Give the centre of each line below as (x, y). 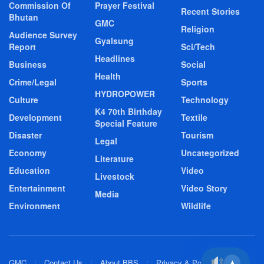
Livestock (115, 176)
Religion (198, 29)
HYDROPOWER (125, 94)
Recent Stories (210, 11)
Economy (28, 153)
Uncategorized (210, 153)
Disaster (25, 135)
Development (35, 118)
